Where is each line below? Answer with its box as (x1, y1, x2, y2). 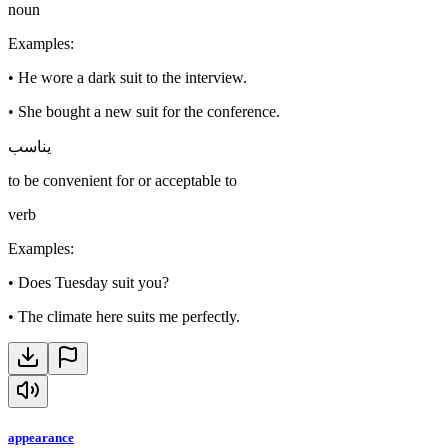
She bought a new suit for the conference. (18, 102, 280, 120)
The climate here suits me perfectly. (18, 307, 240, 325)
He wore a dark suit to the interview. (18, 68, 247, 86)
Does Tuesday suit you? (18, 273, 169, 291)
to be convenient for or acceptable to (8, 171, 237, 189)
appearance (8, 429, 74, 445)
